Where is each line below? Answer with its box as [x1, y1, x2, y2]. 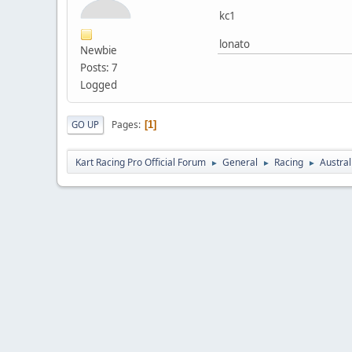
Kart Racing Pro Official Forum [75, 156, 206, 170]
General [222, 156, 258, 170]
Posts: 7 [80, 60, 118, 75]
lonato [219, 37, 250, 52]
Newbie [80, 43, 117, 58]
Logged [80, 78, 117, 93]
